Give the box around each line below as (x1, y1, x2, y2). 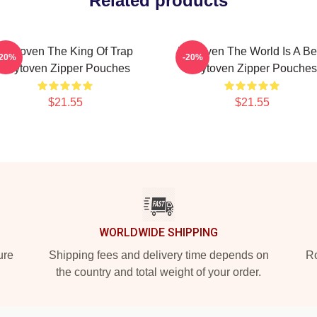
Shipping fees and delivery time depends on (48, 249, 269, 261)
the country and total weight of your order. (56, 266, 261, 278)
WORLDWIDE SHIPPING (99, 226, 218, 239)
